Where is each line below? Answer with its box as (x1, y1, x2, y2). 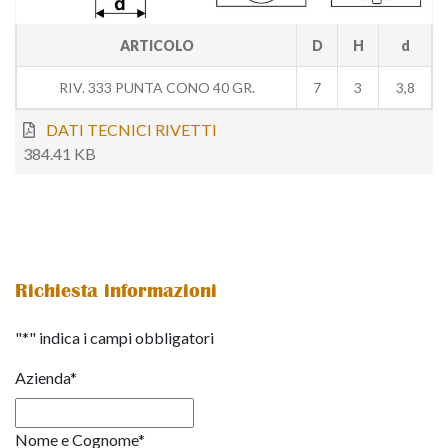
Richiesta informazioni (15, 279, 217, 300)
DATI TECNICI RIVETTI (46, 119, 217, 139)
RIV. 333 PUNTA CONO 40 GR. (58, 78, 255, 96)
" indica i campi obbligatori (29, 327, 214, 347)
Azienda (15, 367, 70, 387)
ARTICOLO (119, 36, 194, 54)
